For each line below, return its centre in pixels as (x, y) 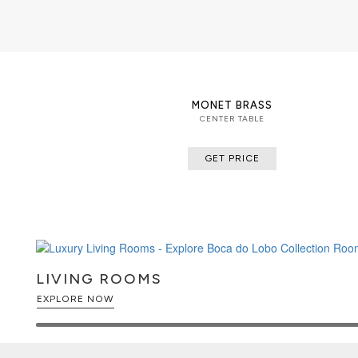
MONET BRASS (233, 105)
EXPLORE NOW (76, 299)
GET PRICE (233, 158)
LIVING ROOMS (99, 279)
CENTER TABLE (233, 118)
